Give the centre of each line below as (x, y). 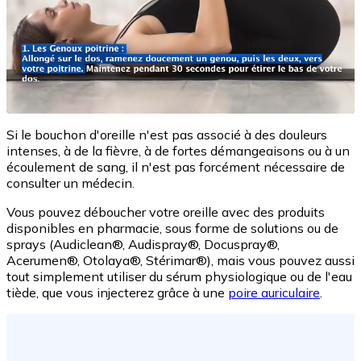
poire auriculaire (274, 293)
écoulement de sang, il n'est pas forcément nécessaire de (176, 167)
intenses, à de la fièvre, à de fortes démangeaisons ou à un (178, 151)
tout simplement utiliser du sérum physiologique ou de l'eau (179, 277)
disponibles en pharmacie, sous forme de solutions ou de (172, 228)
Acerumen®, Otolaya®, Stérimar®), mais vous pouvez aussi (180, 261)
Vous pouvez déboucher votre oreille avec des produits (166, 212)
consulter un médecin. (71, 183)
